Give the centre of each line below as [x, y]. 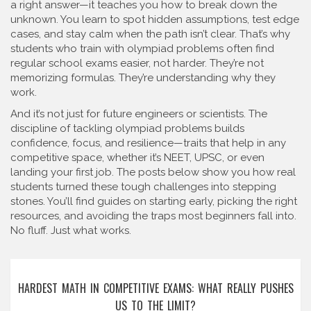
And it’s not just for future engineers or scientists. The [139, 114]
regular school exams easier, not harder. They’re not [137, 63]
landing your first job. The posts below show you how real [153, 172]
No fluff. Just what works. [71, 230]
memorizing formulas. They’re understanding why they [143, 78]
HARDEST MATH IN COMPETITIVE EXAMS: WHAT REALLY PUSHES [155, 288]
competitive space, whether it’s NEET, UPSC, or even [137, 158]
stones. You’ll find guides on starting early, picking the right [154, 201]
